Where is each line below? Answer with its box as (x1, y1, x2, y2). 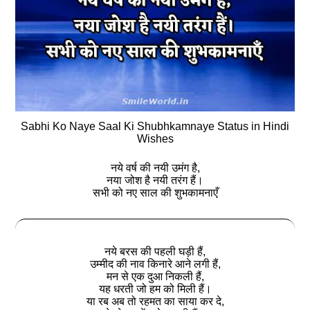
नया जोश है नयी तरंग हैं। (107, 174, 203, 186)
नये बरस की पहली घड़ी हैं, (104, 245, 206, 257)
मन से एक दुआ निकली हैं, (106, 270, 204, 282)
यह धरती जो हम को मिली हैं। (98, 282, 212, 295)
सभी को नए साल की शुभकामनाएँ (92, 186, 218, 199)
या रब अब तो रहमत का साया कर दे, (86, 295, 224, 307)
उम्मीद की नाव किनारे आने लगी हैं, (89, 257, 221, 270)
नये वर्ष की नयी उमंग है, (110, 161, 200, 174)
